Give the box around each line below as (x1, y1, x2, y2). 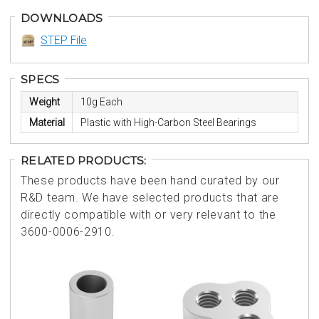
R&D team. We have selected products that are (21, 190, 279, 204)
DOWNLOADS (21, 11, 103, 25)
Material (28, 117, 65, 129)
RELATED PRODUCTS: (21, 153, 147, 167)
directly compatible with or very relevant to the (21, 207, 276, 221)
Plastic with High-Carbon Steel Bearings (80, 117, 256, 129)
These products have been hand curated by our (21, 173, 280, 187)
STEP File (41, 33, 87, 47)
